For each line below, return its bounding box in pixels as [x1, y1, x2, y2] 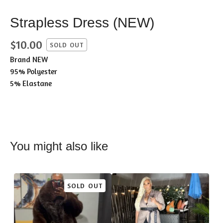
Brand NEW [10, 55, 48, 65]
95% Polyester [10, 67, 57, 77]
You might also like [10, 139, 108, 153]
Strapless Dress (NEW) [10, 15, 154, 31]
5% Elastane [10, 79, 52, 89]
